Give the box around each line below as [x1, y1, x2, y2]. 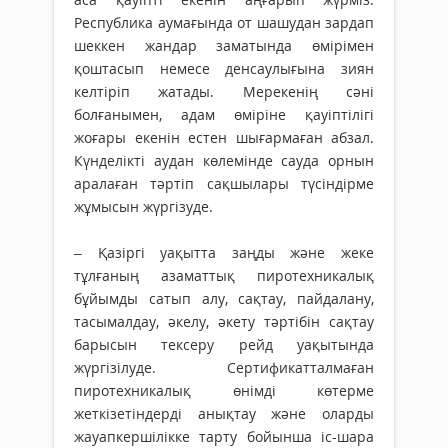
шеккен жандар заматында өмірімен [74, 36, 374, 56]
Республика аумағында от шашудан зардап [74, 13, 374, 33]
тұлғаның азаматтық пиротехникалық [74, 266, 374, 286]
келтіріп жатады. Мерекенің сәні [74, 82, 374, 102]
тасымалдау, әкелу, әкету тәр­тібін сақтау [74, 312, 374, 332]
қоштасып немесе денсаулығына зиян [74, 59, 374, 79]
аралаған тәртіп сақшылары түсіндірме [74, 174, 374, 194]
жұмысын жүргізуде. [74, 197, 213, 217]
